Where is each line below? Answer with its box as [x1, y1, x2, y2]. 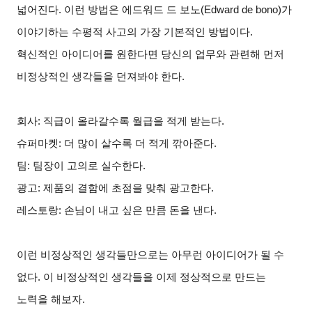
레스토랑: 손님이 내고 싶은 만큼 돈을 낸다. [17, 204, 217, 216]
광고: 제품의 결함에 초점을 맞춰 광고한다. [17, 182, 214, 194]
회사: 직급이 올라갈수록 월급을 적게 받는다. [17, 115, 225, 127]
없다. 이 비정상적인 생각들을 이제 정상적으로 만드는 [17, 271, 267, 283]
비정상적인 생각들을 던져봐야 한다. [17, 70, 185, 82]
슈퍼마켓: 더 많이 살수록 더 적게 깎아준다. [17, 137, 217, 149]
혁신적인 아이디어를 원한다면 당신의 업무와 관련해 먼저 [17, 48, 285, 60]
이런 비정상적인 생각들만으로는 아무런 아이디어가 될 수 [17, 249, 285, 260]
